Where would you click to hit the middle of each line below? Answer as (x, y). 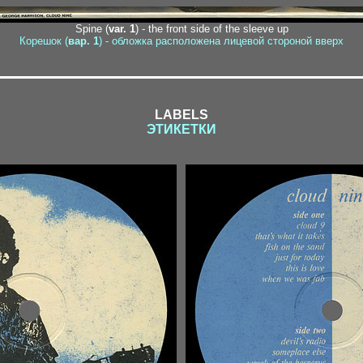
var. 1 (122, 29)
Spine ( (92, 29)
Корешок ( (44, 41)
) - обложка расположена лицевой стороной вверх (221, 41)
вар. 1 (83, 41)
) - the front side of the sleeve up (211, 29)
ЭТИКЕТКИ (181, 129)
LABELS (181, 115)
